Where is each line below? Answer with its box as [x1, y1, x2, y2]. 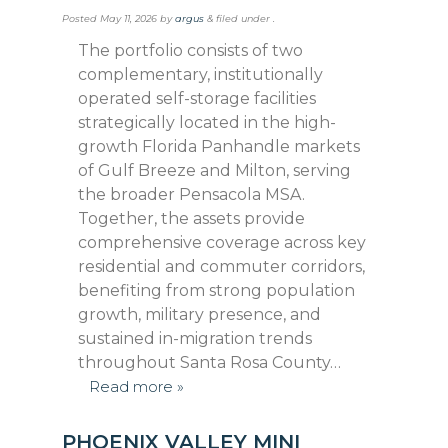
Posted [62, 12, 101, 24]
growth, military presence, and [78, 304, 322, 324]
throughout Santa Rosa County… [78, 352, 342, 372]
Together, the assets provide [78, 208, 306, 228]
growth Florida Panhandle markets [78, 136, 361, 156]
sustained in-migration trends [78, 328, 313, 348]
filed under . [213, 12, 276, 24]
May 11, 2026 [100, 12, 158, 24]
